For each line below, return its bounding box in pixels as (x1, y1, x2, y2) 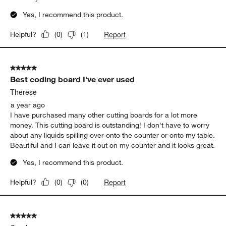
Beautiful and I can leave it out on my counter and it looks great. (10, 140, 215, 150)
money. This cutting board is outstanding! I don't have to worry (10, 120, 210, 130)
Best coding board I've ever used (10, 74, 135, 84)
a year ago (11, 100, 45, 109)
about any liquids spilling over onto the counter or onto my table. (10, 130, 215, 140)
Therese (10, 86, 37, 97)
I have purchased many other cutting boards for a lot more (10, 110, 198, 120)
